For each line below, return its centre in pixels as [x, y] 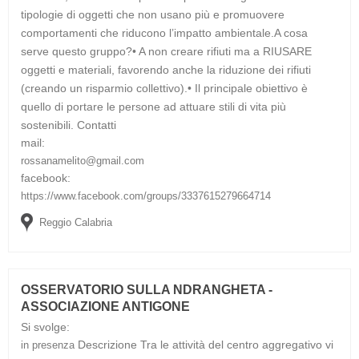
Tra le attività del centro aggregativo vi [237, 344]
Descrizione [107, 344]
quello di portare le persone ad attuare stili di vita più [153, 106]
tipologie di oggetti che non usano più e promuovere [153, 14]
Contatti [97, 125]
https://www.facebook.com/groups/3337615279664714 [146, 196]
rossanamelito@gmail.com [83, 160]
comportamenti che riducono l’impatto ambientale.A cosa [164, 32]
